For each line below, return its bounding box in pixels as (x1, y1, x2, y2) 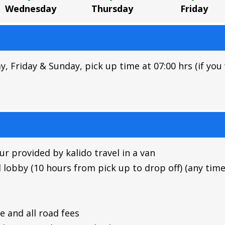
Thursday (91, 2, 134, 15)
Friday (180, 2, 208, 15)
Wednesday (5, 2, 57, 15)
